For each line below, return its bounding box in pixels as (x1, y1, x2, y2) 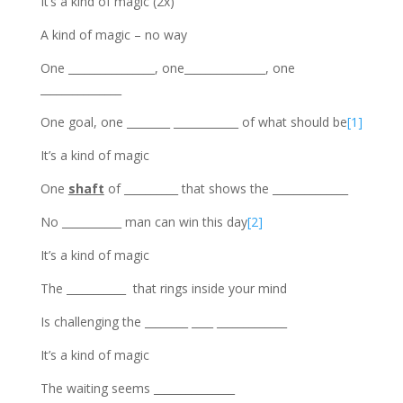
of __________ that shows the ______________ (103, 179, 348, 197)
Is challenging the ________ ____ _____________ (40, 312, 287, 330)
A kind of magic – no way (40, 25, 187, 43)
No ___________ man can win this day (40, 212, 247, 230)
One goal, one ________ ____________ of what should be (40, 112, 347, 130)
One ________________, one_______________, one (40, 58, 295, 76)
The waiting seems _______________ (40, 379, 235, 397)
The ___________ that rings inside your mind (40, 279, 287, 297)
